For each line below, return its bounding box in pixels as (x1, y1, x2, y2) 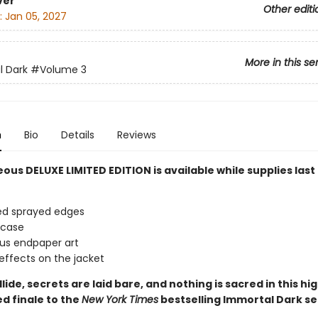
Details (60, 128, 94, 142)
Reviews (116, 128, 156, 142)
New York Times (81, 292, 158, 307)
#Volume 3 (30, 62, 87, 77)
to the (43, 292, 82, 307)
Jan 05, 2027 (4, 9, 67, 24)
